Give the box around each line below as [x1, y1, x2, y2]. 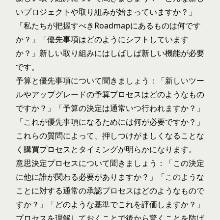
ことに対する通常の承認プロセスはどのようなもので [16, 185, 204, 196]
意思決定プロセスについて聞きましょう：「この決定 [16, 158, 204, 168]
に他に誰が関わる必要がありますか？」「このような [16, 171, 204, 182]
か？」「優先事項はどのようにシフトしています [16, 34, 189, 45]
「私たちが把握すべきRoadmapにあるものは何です [16, 20, 201, 31]
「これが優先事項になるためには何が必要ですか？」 [16, 116, 204, 127]
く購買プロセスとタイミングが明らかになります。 [16, 144, 196, 155]
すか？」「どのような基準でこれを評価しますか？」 [16, 199, 204, 210]
